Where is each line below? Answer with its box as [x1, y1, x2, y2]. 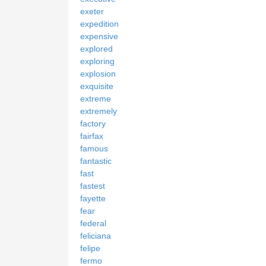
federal [80, 218, 106, 229]
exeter [80, 7, 104, 17]
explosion [80, 69, 116, 79]
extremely [80, 106, 117, 116]
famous [80, 144, 108, 154]
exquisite [80, 81, 113, 91]
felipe [80, 243, 100, 254]
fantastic [80, 156, 112, 166]
